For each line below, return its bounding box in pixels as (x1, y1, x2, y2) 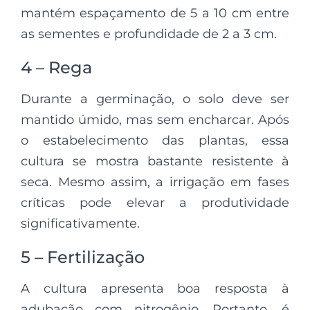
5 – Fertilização (21, 246, 145, 267)
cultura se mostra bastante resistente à (21, 153, 289, 169)
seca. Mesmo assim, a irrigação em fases (21, 174, 289, 190)
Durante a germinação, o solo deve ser (21, 91, 289, 107)
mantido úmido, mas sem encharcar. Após (21, 111, 289, 127)
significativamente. (21, 215, 140, 231)
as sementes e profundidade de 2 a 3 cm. (21, 26, 277, 42)
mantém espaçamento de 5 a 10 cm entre (21, 5, 289, 21)
